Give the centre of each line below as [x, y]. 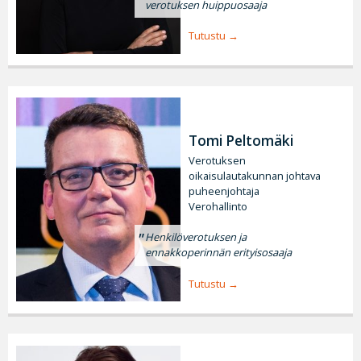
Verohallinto [218, 206]
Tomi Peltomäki [241, 140]
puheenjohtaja [224, 191]
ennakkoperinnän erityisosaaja [219, 253]
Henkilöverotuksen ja [196, 237]
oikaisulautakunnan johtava [255, 175]
